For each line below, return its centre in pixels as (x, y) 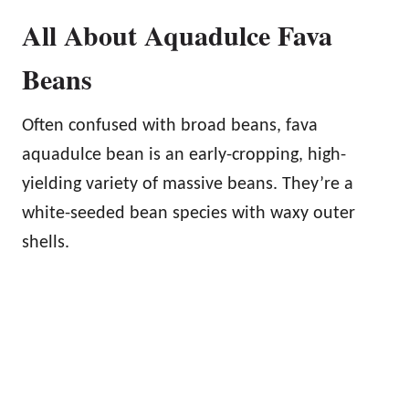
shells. (46, 242)
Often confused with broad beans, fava (170, 126)
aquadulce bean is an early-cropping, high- (184, 155)
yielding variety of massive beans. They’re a (188, 184)
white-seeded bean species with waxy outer (189, 213)
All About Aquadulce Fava (177, 34)
